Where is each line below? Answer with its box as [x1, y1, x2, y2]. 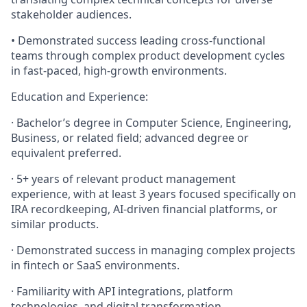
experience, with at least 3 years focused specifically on [11, 186, 296, 201]
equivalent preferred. [11, 145, 121, 160]
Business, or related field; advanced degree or [11, 130, 249, 145]
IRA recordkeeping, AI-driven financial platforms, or [11, 201, 278, 217]
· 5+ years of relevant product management [11, 171, 236, 186]
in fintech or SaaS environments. [11, 258, 180, 273]
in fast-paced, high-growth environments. [11, 63, 227, 78]
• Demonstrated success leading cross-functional [11, 33, 265, 48]
